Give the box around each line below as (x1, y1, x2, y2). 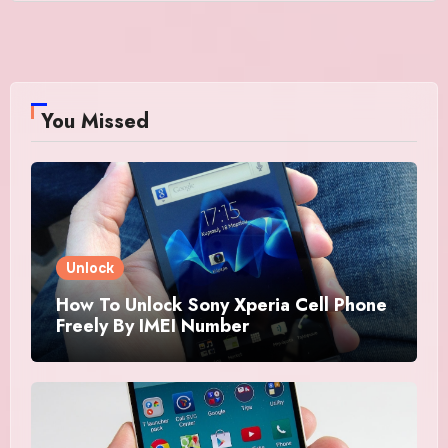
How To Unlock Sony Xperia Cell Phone (55, 292, 387, 319)
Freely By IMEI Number (55, 313, 249, 340)
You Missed (40, 107, 149, 137)
